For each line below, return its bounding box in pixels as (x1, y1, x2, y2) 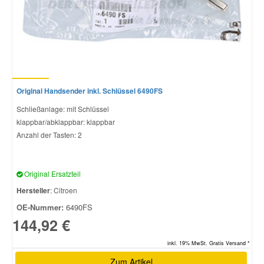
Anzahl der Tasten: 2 (16, 129, 82, 140)
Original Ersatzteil (22, 168, 81, 179)
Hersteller (16, 184, 50, 196)
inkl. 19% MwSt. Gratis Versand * (167, 239, 250, 247)
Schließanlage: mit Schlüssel (16, 103, 109, 114)
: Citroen (50, 184, 77, 195)
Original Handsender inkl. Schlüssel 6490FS (16, 85, 163, 96)
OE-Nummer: (16, 201, 64, 213)
